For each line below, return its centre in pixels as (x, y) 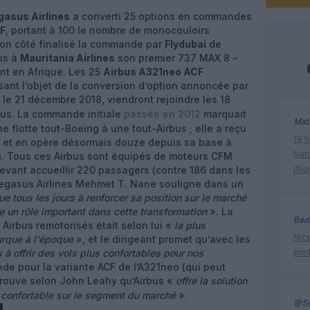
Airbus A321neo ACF (153, 72)
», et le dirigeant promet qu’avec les (162, 239)
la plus (190, 225)
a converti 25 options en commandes (161, 16)
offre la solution (211, 281)
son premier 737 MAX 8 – (176, 58)
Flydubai (185, 44)
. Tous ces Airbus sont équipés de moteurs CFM (117, 156)
